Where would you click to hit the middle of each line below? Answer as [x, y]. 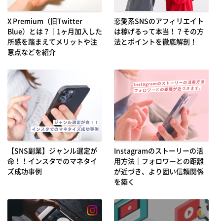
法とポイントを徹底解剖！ [155, 41]
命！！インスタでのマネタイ [52, 161]
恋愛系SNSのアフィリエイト [159, 20]
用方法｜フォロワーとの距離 [159, 161]
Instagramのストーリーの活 [158, 150]
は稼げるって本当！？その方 [159, 31]
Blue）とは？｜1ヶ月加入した [55, 31]
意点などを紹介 [32, 52]
